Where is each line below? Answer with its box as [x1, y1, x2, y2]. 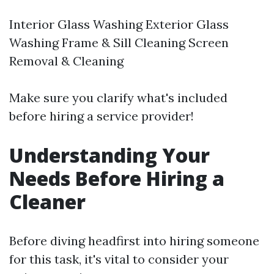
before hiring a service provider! [9, 108, 194, 124]
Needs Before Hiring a [9, 165, 224, 191]
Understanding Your [9, 142, 210, 168]
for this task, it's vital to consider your [9, 251, 229, 267]
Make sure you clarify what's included [9, 90, 228, 105]
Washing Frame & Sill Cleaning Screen [9, 35, 229, 50]
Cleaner [9, 188, 86, 215]
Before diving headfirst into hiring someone [9, 233, 259, 248]
